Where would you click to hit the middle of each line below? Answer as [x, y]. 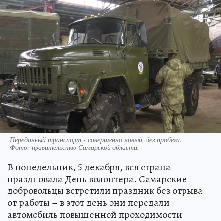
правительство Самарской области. [85, 147]
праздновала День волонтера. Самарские [97, 179]
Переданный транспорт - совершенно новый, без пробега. [96, 139]
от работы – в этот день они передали [89, 202]
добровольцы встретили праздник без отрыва [105, 190]
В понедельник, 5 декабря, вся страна [89, 167]
